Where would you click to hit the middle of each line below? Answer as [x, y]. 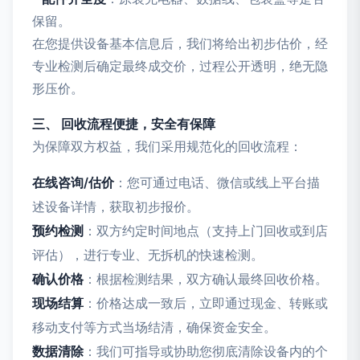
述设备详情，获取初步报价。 [116, 207]
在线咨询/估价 [73, 182]
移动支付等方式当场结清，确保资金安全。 [154, 327]
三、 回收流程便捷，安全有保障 [124, 124]
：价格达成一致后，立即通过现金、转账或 [206, 303]
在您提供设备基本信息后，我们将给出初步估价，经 [180, 43]
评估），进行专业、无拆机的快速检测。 [148, 255]
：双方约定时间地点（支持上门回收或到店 [206, 231]
